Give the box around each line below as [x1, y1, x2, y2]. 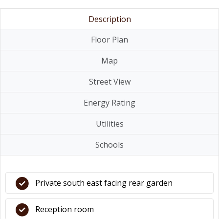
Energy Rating [84, 97, 135, 108]
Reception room [35, 204, 94, 215]
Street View [88, 76, 131, 87]
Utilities [95, 118, 124, 129]
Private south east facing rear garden [35, 177, 173, 188]
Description [88, 14, 131, 24]
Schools [95, 139, 124, 150]
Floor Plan [91, 34, 128, 45]
